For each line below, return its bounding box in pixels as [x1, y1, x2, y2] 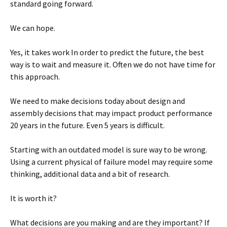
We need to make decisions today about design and [10, 96, 185, 106]
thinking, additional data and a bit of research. [10, 169, 170, 179]
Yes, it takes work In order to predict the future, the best [10, 47, 204, 58]
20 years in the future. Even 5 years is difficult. [10, 120, 165, 131]
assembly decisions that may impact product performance [10, 108, 212, 119]
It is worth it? [10, 193, 57, 204]
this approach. [10, 71, 60, 82]
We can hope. [10, 23, 55, 33]
